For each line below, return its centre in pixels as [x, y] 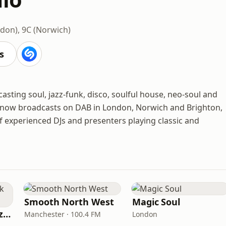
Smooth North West [69, 202]
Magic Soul [156, 202]
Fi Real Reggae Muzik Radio [7, 214]
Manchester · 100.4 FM [63, 214]
